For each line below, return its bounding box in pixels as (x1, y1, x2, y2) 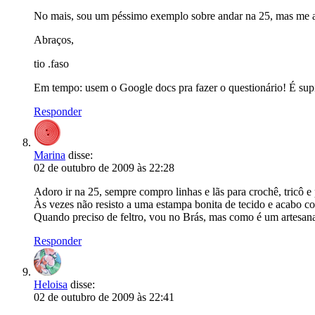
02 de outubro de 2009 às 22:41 (34, 291, 174, 303)
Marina (34, 149, 65, 161)
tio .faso (34, 58, 69, 70)
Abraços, (34, 34, 74, 46)
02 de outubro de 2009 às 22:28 (34, 162, 174, 174)
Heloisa (34, 278, 67, 290)
